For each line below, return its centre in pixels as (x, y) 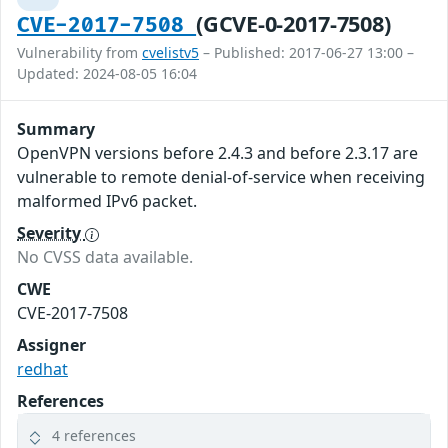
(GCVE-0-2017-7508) (293, 24)
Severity (51, 233)
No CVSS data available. (105, 257)
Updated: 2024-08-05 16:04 (107, 74)
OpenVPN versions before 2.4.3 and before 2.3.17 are (217, 153)
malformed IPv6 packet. (107, 201)
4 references (94, 436)
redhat (42, 369)
